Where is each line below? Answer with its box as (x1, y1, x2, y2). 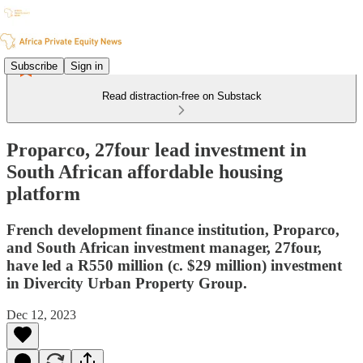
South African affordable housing (6, 160, 283, 182)
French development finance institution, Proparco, (6, 220, 340, 238)
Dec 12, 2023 (6, 307, 76, 322)
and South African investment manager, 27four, (6, 238, 322, 256)
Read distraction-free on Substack (101, 90, 262, 102)
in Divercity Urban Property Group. (6, 274, 247, 292)
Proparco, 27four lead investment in (6, 139, 306, 160)
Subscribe (11, 59, 58, 72)
